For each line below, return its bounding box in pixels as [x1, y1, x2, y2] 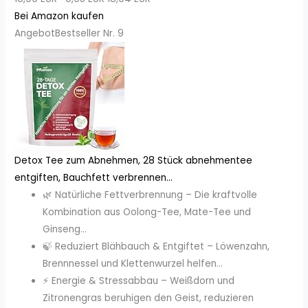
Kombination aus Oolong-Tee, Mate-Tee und [43, 206, 252, 219]
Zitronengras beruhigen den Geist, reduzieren [43, 291, 254, 305]
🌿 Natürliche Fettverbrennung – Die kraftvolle [43, 188, 258, 202]
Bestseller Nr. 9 [55, 27, 124, 41]
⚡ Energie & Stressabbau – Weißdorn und [43, 274, 235, 288]
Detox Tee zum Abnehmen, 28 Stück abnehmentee [14, 154, 253, 168]
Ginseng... [43, 223, 87, 236]
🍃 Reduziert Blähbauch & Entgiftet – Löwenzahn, [43, 240, 270, 254]
